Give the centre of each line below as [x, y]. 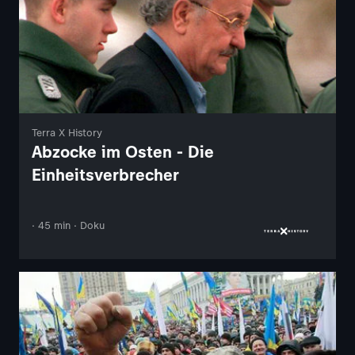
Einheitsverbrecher [105, 175]
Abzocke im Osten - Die [123, 152]
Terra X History [67, 133]
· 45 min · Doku [68, 226]
